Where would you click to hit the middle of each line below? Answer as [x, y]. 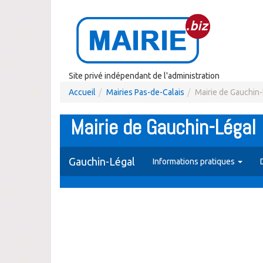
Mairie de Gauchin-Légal [163, 127]
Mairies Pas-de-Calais [145, 92]
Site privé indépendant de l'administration [144, 76]
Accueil [82, 92]
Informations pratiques [195, 161]
